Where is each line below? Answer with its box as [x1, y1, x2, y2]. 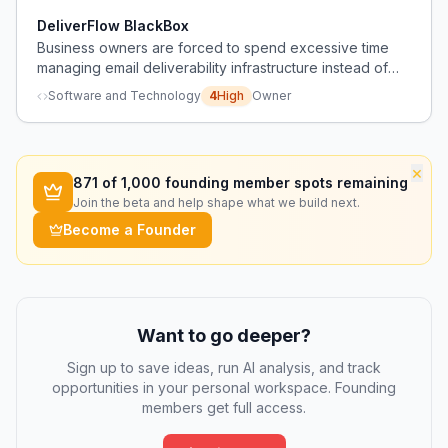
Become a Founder [63, 221, 196, 238]
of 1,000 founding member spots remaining [98, 174, 408, 191]
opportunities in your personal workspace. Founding [52, 379, 396, 396]
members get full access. [142, 399, 306, 416]
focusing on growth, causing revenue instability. [37, 79, 350, 96]
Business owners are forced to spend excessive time [37, 39, 389, 56]
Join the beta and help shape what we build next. [73, 195, 360, 210]
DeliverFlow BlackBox [37, 17, 189, 34]
